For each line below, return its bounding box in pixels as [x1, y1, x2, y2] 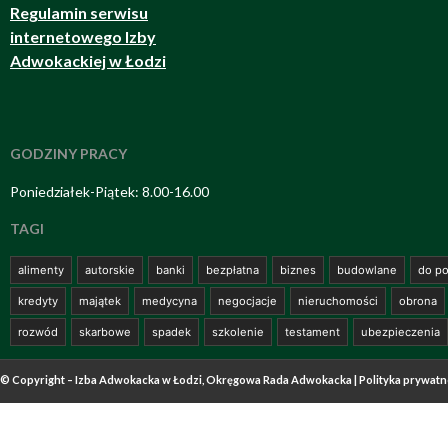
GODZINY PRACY [10, 145, 127, 163]
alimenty [18, 263, 64, 278]
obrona [399, 294, 437, 309]
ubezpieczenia [361, 325, 440, 340]
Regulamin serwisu [10, 2, 148, 22]
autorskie [85, 263, 135, 278]
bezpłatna [206, 263, 259, 278]
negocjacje [218, 294, 277, 309]
